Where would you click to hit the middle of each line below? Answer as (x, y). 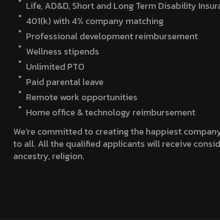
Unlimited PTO (55, 66)
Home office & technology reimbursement (111, 112)
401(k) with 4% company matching (95, 21)
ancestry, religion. (49, 156)
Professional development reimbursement (112, 36)
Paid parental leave (65, 82)
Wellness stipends (63, 51)
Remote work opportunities (82, 97)
